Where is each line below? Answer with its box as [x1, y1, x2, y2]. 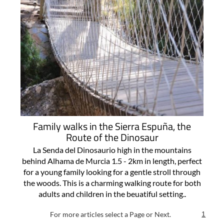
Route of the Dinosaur [65, 129, 158, 145]
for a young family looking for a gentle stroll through [23, 167, 200, 177]
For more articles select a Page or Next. [49, 210, 171, 219]
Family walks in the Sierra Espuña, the [33, 118, 191, 134]
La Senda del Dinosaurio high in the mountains [32, 145, 191, 155]
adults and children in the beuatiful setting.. [38, 189, 186, 199]
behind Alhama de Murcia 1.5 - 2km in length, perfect [22, 156, 202, 166]
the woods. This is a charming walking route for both [23, 178, 201, 188]
